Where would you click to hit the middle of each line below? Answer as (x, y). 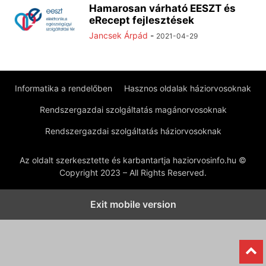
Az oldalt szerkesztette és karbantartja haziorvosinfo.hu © (133, 160)
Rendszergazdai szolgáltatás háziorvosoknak (133, 131)
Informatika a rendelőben (64, 88)
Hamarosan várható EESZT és (162, 8)
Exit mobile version (133, 204)
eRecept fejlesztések (142, 20)
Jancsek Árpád (118, 35)
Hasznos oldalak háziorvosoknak (188, 88)
